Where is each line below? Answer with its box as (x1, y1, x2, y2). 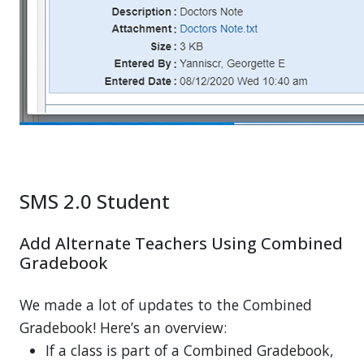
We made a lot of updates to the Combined (19, 295, 312, 315)
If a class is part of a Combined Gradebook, (45, 340, 334, 361)
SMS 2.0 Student (19, 188, 170, 215)
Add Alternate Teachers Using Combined (19, 232, 343, 254)
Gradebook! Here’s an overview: (19, 318, 227, 338)
